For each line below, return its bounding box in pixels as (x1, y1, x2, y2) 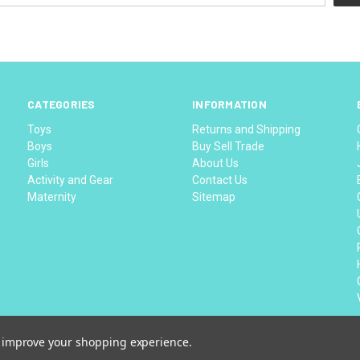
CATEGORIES (27, 96, 96, 111)
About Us (192, 156, 239, 170)
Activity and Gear (27, 173, 114, 186)
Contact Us (192, 173, 248, 186)
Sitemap (192, 190, 236, 203)
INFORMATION (192, 96, 267, 111)
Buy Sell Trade (192, 139, 265, 153)
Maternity (27, 190, 77, 203)
